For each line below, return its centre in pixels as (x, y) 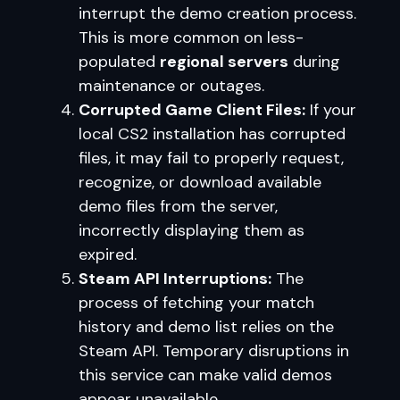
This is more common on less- (191, 37)
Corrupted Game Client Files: (192, 110)
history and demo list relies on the (206, 327)
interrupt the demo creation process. (217, 13)
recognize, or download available (200, 182)
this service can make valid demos (205, 375)
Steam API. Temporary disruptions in (214, 351)
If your (331, 110)
